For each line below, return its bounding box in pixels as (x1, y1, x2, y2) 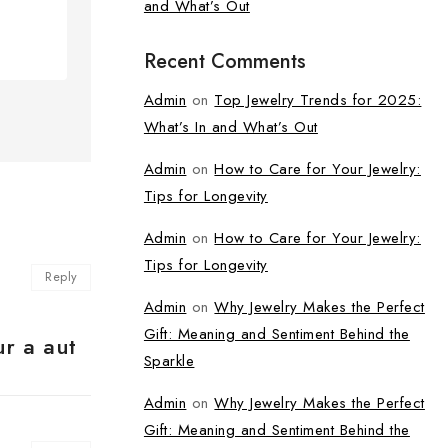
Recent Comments (143, 47, 306, 76)
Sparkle (143, 350, 195, 372)
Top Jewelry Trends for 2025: (214, 89, 422, 111)
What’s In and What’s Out (143, 116, 318, 138)
